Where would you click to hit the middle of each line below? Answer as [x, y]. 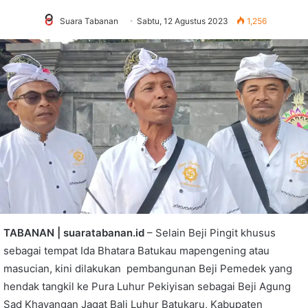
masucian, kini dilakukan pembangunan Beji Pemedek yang [148, 268]
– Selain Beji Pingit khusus [210, 232]
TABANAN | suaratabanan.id [74, 232]
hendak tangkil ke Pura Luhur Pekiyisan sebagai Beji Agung [147, 286]
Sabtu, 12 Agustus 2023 [182, 21]
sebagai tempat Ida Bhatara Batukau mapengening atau [136, 250]
